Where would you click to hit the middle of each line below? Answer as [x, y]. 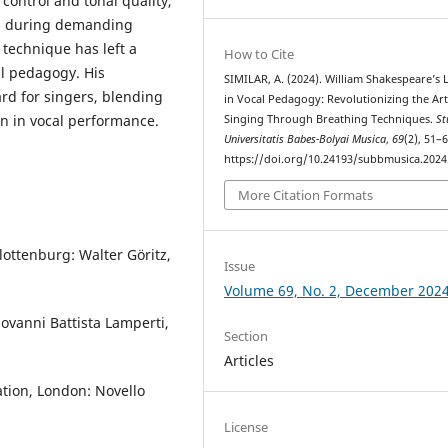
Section [246, 335]
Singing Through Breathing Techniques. [330, 119]
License [246, 426]
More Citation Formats [306, 194]
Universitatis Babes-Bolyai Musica [305, 139]
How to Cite [259, 54]
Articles [249, 360]
